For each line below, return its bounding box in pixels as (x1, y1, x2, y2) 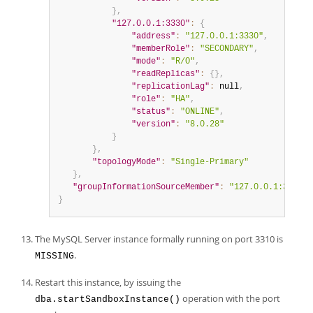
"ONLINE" (180, 107, 219, 117)
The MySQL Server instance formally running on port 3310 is (35, 233, 283, 245)
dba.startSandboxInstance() (35, 294, 180, 305)
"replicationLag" (131, 82, 210, 92)
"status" (131, 107, 170, 117)
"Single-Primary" (170, 157, 249, 167)
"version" (131, 119, 175, 129)
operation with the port (180, 292, 280, 305)
